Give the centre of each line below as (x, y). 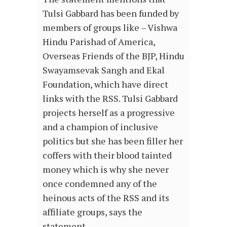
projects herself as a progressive (109, 113)
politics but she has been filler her (113, 141)
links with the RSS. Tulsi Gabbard (110, 99)
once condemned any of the (100, 184)
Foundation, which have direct (105, 84)
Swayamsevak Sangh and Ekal (104, 70)
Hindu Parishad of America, (99, 42)
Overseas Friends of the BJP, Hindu (113, 56)
